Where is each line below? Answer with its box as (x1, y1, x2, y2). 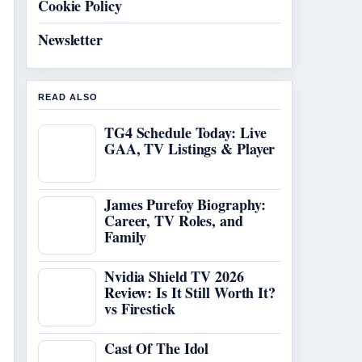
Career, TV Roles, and (104, 210, 243, 231)
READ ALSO (38, 92, 98, 102)
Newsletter (38, 29, 103, 50)
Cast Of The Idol (104, 338, 209, 359)
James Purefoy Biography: (104, 194, 266, 215)
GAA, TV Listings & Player (104, 138, 276, 159)
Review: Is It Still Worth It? (104, 282, 276, 303)
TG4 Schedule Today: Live (104, 122, 267, 143)
